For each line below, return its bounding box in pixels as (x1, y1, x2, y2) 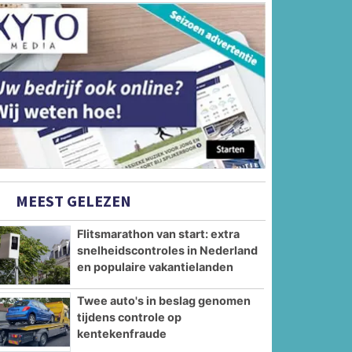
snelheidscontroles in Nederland (77, 244, 258, 258)
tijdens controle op (77, 310, 182, 324)
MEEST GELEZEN (13, 191, 132, 211)
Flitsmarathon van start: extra (77, 227, 240, 241)
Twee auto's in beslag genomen (77, 293, 251, 307)
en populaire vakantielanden (77, 260, 234, 274)
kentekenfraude (77, 326, 167, 340)
